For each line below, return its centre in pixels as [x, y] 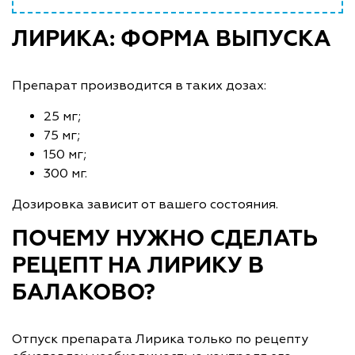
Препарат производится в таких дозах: [139, 85]
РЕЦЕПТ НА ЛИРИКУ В [138, 266]
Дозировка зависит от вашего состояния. [147, 204]
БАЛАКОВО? [84, 293]
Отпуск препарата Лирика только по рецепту [160, 339]
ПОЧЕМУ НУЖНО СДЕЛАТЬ [165, 239]
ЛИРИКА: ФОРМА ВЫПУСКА [174, 39]
